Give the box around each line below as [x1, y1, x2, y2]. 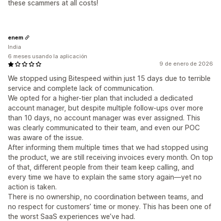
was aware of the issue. [8, 133, 83, 142]
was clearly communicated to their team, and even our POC [8, 123, 200, 132]
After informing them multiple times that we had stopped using [8, 143, 208, 151]
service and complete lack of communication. [8, 84, 154, 92]
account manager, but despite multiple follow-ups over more [8, 104, 203, 112]
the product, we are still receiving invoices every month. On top [8, 153, 213, 161]
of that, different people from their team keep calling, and [8, 163, 194, 171]
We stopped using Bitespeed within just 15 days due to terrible [8, 74, 211, 82]
